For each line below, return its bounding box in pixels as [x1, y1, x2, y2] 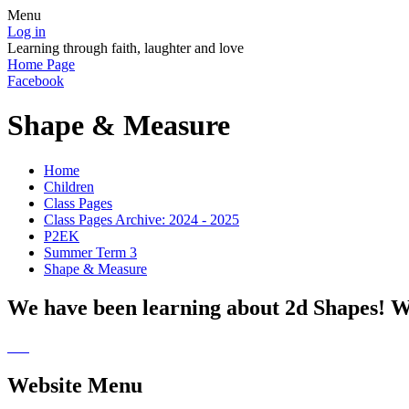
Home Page [7, 57, 75, 72]
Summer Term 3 [44, 244, 137, 260]
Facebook [7, 73, 64, 89]
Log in [7, 24, 46, 39]
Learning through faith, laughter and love [7, 40, 244, 56]
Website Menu [7, 372, 142, 397]
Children [44, 178, 94, 194]
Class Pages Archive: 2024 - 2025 [44, 211, 239, 227]
